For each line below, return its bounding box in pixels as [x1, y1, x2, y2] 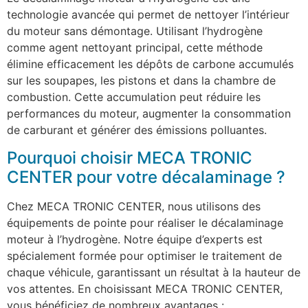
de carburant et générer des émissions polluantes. [7, 123, 267, 137]
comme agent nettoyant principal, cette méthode [7, 41, 263, 55]
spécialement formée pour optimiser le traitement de [7, 248, 282, 263]
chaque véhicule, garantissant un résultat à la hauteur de [7, 265, 300, 279]
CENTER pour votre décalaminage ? [7, 166, 285, 187]
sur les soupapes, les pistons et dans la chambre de [7, 74, 276, 88]
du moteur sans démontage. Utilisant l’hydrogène [7, 24, 263, 38]
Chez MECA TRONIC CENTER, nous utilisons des [7, 199, 261, 213]
